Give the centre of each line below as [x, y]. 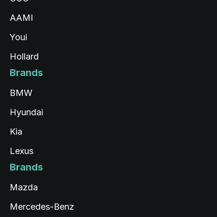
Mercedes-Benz [42, 207]
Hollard [24, 56]
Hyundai [26, 112]
